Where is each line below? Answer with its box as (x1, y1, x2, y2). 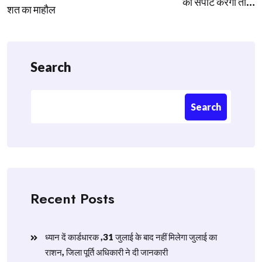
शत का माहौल (7, 3, 56, 16)
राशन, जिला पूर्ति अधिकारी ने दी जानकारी (45, 247, 168, 257)
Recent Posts (30, 188, 115, 209)
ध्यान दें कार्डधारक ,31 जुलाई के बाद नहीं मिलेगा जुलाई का (45, 232, 217, 242)
